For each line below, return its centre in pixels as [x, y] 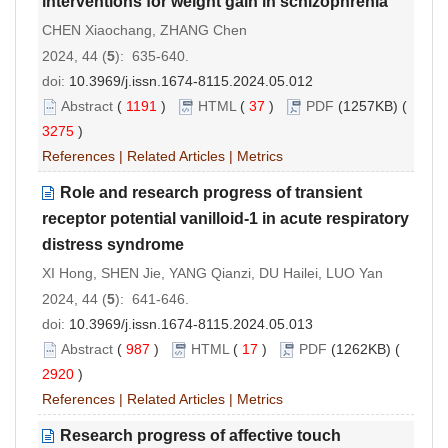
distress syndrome [113, 244]
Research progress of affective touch [200, 435]
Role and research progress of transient [211, 192]
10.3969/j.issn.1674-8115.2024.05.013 [191, 323]
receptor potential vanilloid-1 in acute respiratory [225, 218]
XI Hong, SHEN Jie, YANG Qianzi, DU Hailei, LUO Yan [212, 272]
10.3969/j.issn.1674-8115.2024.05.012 [191, 80]
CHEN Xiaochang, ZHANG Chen [144, 29]
